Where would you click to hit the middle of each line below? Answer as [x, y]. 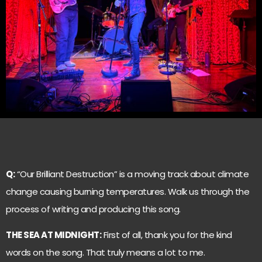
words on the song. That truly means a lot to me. [105, 253]
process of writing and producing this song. [93, 209]
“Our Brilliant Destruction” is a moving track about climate [132, 174]
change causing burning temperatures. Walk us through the [127, 192]
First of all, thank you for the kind [167, 235]
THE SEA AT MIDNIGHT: [54, 235]
